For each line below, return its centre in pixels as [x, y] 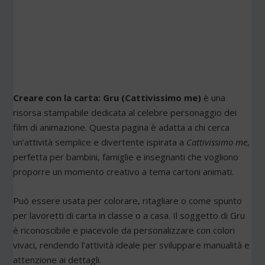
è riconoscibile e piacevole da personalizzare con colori [124, 230]
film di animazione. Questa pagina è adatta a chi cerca [122, 127]
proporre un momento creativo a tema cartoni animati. [124, 171]
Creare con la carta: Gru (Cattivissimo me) [107, 97]
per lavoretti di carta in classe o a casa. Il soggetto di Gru [129, 215]
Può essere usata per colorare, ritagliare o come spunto [128, 200]
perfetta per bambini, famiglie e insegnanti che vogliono [126, 156]
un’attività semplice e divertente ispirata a [100, 142]
